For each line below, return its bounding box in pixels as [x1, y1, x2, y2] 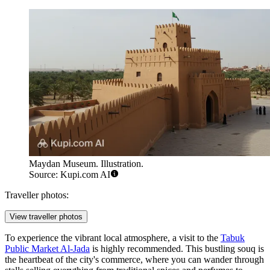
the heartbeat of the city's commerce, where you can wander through [5, 254, 264, 265]
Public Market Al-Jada [5, 243, 90, 254]
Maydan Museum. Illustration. [29, 159, 143, 169]
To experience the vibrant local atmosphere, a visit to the [5, 233, 221, 243]
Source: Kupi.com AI [29, 169, 110, 180]
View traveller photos [10, 212, 83, 222]
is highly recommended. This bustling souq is [90, 243, 264, 254]
